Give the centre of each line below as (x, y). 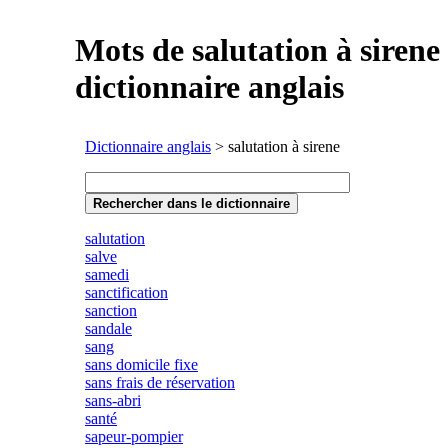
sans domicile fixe (141, 364)
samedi (107, 274)
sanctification (126, 292)
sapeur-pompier (134, 436)
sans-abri (113, 400)
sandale (108, 328)
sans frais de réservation (160, 382)
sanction (111, 310)
